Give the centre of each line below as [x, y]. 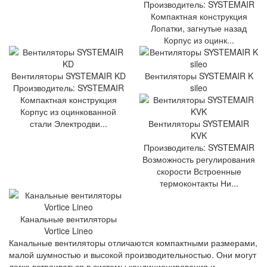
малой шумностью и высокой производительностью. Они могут [133, 254]
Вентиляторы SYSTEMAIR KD [68, 75]
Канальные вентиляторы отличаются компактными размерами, [133, 242]
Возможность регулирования [199, 159]
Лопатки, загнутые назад [199, 28]
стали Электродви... [68, 123]
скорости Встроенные [199, 171]
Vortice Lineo [68, 230]
